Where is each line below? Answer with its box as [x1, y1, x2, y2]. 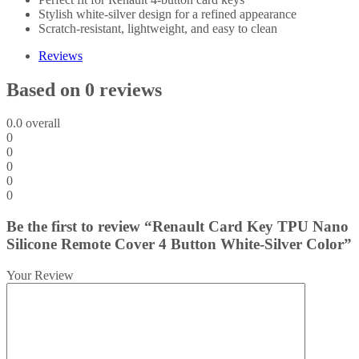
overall [22, 116, 60, 131]
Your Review [6, 268, 74, 282]
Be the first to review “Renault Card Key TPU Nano [6, 218, 349, 236]
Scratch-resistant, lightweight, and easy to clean [38, 21, 277, 35]
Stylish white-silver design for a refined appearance [38, 6, 296, 21]
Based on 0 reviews [6, 79, 162, 100]
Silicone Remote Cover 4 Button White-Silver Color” [6, 236, 352, 253]
